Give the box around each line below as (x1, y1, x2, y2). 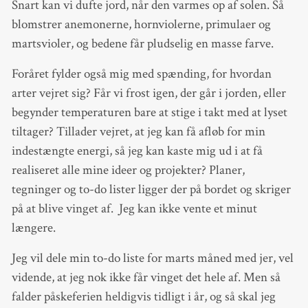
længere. (11, 219, 61, 236)
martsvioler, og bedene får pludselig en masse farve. (11, 34, 279, 52)
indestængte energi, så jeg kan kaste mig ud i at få (11, 142, 263, 159)
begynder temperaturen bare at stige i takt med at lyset (11, 103, 287, 121)
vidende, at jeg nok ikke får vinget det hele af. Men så (11, 269, 280, 287)
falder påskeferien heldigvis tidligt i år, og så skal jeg (11, 288, 276, 306)
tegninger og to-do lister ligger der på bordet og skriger (11, 180, 291, 198)
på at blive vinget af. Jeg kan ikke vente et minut (11, 199, 257, 217)
